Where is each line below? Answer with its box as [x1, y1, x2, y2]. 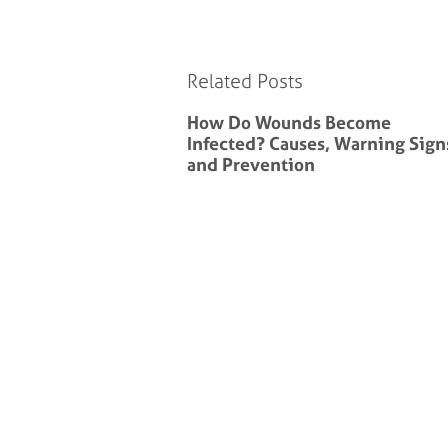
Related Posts [187, 68, 303, 93]
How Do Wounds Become [187, 110, 391, 134]
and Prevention [187, 152, 315, 176]
